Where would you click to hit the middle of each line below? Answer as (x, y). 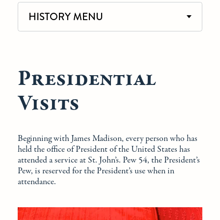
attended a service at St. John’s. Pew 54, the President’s (109, 160)
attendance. (37, 182)
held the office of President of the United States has (104, 149)
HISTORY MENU (66, 16)
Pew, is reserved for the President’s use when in (96, 171)
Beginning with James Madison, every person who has (108, 138)
